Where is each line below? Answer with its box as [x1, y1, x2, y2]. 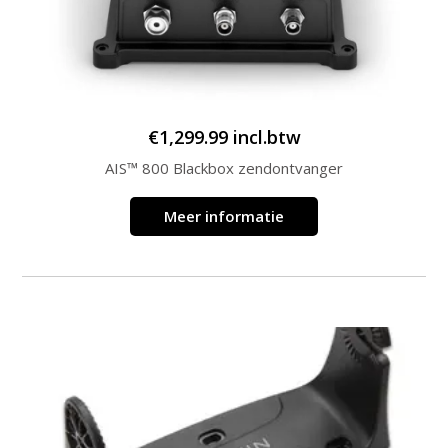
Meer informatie [164, 205, 284, 226]
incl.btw [232, 124, 301, 149]
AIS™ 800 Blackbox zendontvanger [105, 157, 343, 178]
